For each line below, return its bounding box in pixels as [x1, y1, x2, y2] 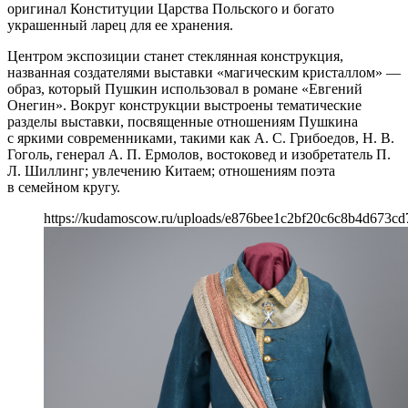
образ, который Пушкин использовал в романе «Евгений [7, 80, 362, 97]
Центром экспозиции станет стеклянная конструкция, [7, 47, 343, 64]
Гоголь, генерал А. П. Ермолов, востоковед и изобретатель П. [7, 146, 391, 162]
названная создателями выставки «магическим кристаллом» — [7, 64, 401, 80]
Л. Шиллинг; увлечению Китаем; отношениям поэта [7, 162, 335, 178]
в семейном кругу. [7, 178, 120, 195]
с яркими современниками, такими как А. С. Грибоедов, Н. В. [7, 129, 394, 146]
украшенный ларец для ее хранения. [7, 16, 233, 33]
